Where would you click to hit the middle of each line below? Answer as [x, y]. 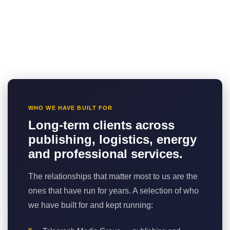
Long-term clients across [101, 125]
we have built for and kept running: [91, 205]
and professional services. [106, 154]
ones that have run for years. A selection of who [113, 190]
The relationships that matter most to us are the [113, 176]
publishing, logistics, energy [112, 139]
